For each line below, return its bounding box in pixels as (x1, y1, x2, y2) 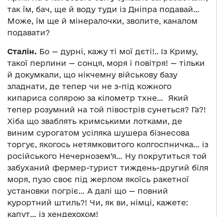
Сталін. (7, 47, 37, 56)
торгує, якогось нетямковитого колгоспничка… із (7, 140, 208, 149)
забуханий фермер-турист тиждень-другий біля (7, 163, 208, 172)
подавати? (7, 28, 50, 37)
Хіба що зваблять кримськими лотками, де (7, 117, 182, 126)
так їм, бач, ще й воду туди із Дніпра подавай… (7, 5, 200, 14)
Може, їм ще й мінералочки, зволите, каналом (7, 16, 198, 26)
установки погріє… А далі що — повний (7, 186, 168, 196)
